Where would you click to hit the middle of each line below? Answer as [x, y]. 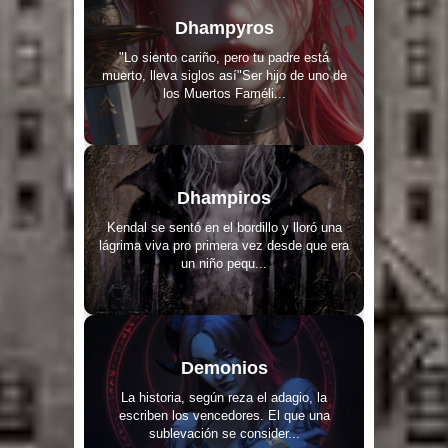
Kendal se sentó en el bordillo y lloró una [224, 227]
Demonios [224, 367]
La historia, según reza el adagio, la [224, 397]
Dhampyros [224, 27]
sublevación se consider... [224, 433]
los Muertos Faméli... [224, 93]
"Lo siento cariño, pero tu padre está [224, 57]
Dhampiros [224, 197]
